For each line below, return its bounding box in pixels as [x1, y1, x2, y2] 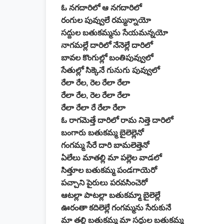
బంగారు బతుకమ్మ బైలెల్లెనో [61, 128, 143, 137]
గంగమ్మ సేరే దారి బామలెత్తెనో [61, 141, 149, 149]
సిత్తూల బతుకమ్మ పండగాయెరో [61, 166, 157, 174]
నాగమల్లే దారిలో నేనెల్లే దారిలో [61, 41, 152, 49]
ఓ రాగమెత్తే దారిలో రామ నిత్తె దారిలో [61, 116, 173, 124]
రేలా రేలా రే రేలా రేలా [61, 103, 125, 112]
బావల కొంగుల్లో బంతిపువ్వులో [61, 53, 153, 62]
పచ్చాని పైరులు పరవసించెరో [61, 178, 147, 187]
